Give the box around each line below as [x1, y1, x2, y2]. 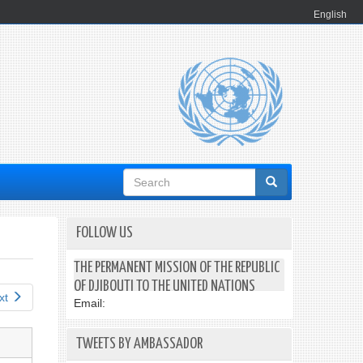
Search [123, 170, 173, 193]
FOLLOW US [76, 225, 133, 241]
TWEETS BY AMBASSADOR [76, 336, 203, 352]
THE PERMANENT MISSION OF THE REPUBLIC [74, 260, 280, 275]
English [314, 9, 347, 20]
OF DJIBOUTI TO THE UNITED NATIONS [74, 279, 255, 294]
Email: [74, 297, 105, 310]
